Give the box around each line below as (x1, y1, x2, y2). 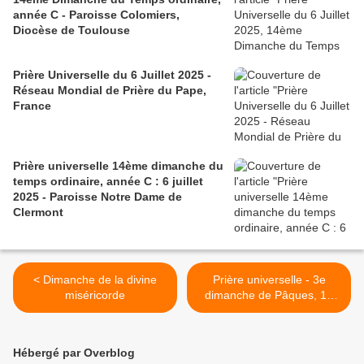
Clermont (13, 206, 63, 219)
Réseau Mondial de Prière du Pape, (13, 84, 206, 97)
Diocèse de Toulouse (13, 24, 130, 37)
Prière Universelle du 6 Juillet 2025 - (13, 68, 211, 82)
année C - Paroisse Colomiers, (13, 8, 180, 22)
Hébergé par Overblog (13, 346, 135, 360)
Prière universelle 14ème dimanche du (13, 159, 223, 173)
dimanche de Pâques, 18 (205, 288, 333, 302)
